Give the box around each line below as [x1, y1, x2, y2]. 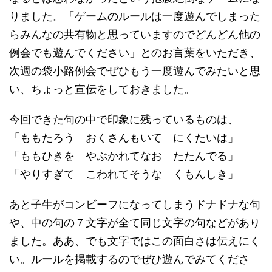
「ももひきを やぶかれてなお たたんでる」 [9, 149, 239, 162]
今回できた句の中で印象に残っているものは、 [9, 113, 239, 126]
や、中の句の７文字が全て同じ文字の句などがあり [9, 216, 260, 229]
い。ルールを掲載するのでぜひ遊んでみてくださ [9, 253, 250, 265]
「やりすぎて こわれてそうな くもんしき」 [9, 168, 239, 180]
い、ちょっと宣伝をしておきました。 [9, 83, 195, 95]
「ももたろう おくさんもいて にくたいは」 [9, 131, 239, 144]
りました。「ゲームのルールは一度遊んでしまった [9, 10, 260, 22]
